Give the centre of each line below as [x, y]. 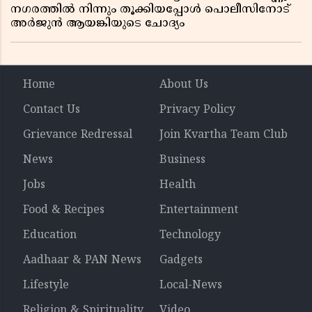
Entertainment [199, 210]
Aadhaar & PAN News [82, 260]
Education [50, 235]
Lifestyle [46, 286]
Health [178, 185]
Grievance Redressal [78, 135]
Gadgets [181, 260]
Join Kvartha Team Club [224, 135]
